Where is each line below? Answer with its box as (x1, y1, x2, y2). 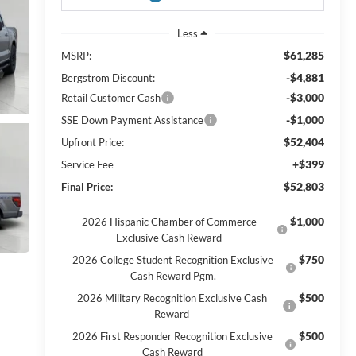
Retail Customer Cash (60, 91, 161, 104)
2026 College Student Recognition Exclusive (72, 253, 274, 266)
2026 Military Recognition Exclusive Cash (76, 291, 267, 304)
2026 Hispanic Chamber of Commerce (81, 215, 257, 228)
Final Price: (60, 180, 113, 193)
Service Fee (60, 157, 114, 171)
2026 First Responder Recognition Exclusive (72, 329, 273, 342)
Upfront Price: (60, 135, 124, 149)
